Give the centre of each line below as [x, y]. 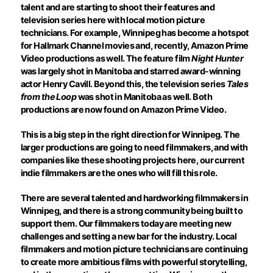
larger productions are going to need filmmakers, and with [134, 147]
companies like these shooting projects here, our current [133, 160]
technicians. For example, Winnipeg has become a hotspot [135, 33]
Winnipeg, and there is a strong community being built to [132, 211]
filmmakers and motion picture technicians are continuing [134, 249]
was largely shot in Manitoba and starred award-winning [130, 71]
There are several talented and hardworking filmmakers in [134, 198]
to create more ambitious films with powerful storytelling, [134, 262]
